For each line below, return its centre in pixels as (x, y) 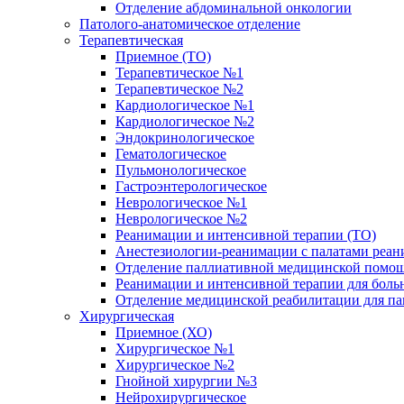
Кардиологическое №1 (185, 105)
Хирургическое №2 (175, 364)
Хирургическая (127, 316)
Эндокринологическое (185, 137)
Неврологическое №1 (181, 202)
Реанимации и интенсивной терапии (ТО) (246, 234)
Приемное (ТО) (163, 56)
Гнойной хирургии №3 (186, 381)
